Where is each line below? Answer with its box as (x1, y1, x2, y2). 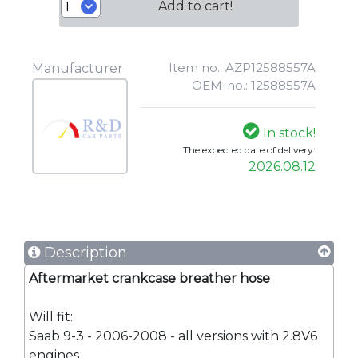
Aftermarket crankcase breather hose (29, 271, 270, 287)
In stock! (260, 125, 316, 141)
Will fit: (29, 309, 73, 325)
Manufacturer (32, 61, 123, 77)
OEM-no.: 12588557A (192, 78, 316, 93)
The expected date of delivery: (183, 144, 316, 157)
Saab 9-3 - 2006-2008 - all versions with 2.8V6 (29, 328, 317, 344)
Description (40, 244, 127, 262)
